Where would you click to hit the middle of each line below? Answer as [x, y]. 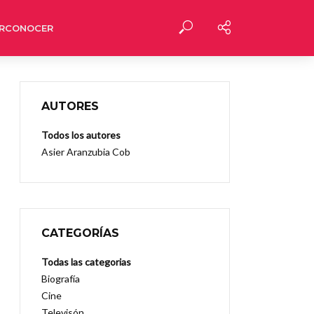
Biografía [61, 279]
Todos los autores [81, 135]
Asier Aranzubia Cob [86, 152]
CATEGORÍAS [80, 233]
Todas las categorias [86, 262]
